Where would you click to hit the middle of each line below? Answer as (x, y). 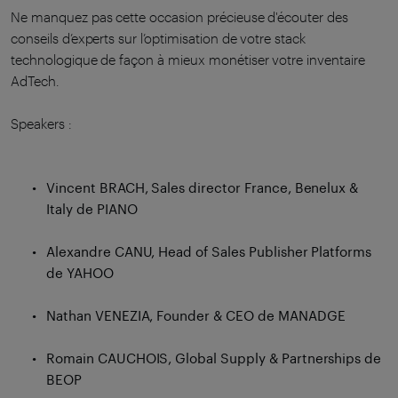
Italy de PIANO (92, 209)
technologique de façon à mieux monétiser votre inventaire (188, 60)
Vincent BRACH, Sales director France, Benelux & (203, 188)
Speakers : (41, 124)
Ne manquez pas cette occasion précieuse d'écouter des (180, 17)
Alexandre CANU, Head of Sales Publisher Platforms (209, 252)
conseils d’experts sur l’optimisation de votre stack (159, 39)
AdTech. (35, 81)
